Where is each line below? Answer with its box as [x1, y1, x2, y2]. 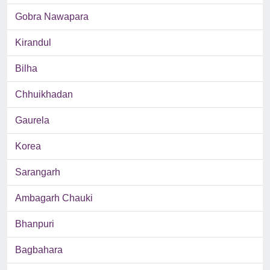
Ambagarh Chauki [15, 193, 93, 204]
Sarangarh [15, 167, 60, 178]
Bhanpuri [15, 219, 54, 230]
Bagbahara [15, 245, 63, 256]
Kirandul [15, 37, 51, 48]
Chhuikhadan [15, 89, 73, 100]
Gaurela [15, 115, 49, 126]
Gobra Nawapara [15, 11, 89, 22]
